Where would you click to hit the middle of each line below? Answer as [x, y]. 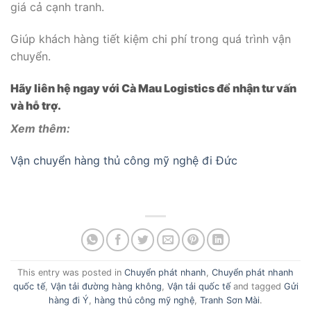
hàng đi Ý [69, 300]
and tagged [257, 286]
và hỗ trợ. [36, 105]
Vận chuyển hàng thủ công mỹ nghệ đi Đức [124, 160]
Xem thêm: [40, 128]
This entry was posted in [71, 272]
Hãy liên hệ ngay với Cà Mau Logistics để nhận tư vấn [153, 88]
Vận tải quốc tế [199, 286]
